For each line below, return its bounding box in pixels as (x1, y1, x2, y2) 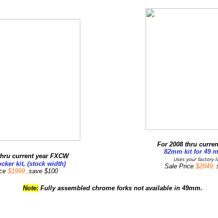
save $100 (29, 167, 62, 175)
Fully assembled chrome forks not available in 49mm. (38, 184, 202, 192)
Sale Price (164, 163, 196, 170)
